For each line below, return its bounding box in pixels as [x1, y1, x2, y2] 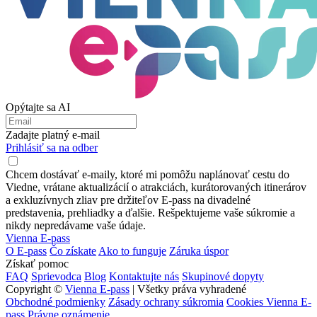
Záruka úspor [169, 245, 229, 257]
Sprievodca [31, 270, 81, 282]
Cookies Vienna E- [226, 296, 311, 308]
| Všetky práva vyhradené [129, 283, 246, 295]
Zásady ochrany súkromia [108, 296, 224, 308]
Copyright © [6, 283, 65, 295]
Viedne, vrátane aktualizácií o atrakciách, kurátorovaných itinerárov [6, 181, 306, 193]
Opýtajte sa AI [6, 101, 70, 113]
